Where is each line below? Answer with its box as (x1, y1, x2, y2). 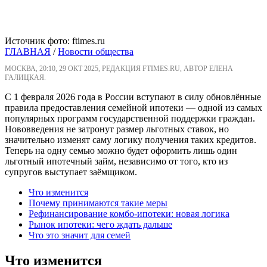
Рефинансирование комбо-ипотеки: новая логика (29, 209, 229, 219)
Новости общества (58, 46, 133, 57)
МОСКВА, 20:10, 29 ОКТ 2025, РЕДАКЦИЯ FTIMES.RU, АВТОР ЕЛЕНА (5, 64, 233, 73)
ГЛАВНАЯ (5, 46, 51, 57)
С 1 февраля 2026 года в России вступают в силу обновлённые (5, 92, 261, 103)
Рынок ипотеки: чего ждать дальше (29, 219, 172, 230)
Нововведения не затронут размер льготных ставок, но (5, 124, 229, 135)
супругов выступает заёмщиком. (5, 167, 137, 178)
